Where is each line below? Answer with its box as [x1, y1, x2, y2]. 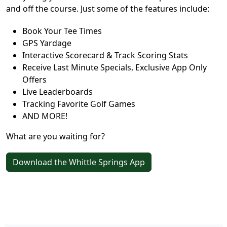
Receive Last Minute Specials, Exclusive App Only [22, 62, 207, 73]
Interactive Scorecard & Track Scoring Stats [22, 50, 188, 61]
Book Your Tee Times [22, 25, 102, 36]
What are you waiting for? [6, 131, 105, 142]
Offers [22, 74, 47, 85]
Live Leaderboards [22, 86, 93, 97]
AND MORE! [22, 110, 67, 122]
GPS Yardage [22, 37, 71, 49]
